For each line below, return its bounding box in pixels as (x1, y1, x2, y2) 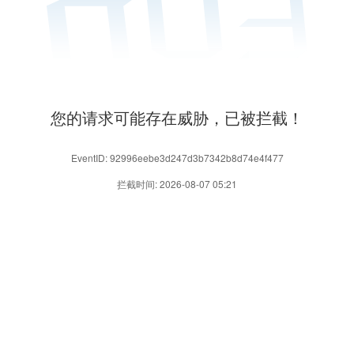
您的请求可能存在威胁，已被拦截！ (51, 105, 303, 129)
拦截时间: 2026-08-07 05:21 (117, 176, 237, 190)
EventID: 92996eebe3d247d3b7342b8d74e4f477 (70, 150, 284, 164)
